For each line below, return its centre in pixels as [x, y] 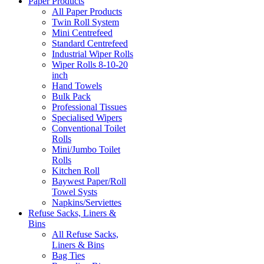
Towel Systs [75, 192]
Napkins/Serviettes [87, 203]
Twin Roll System [85, 22]
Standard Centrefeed [90, 44]
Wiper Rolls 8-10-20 [90, 65]
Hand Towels [77, 86]
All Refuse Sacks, [85, 235]
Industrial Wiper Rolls [93, 54]
